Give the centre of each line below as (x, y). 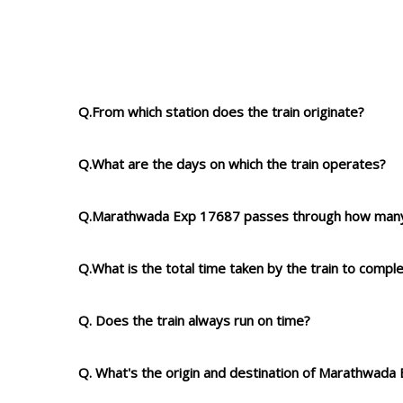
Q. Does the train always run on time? (194, 321)
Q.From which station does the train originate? (221, 112)
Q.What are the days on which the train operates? (232, 164)
